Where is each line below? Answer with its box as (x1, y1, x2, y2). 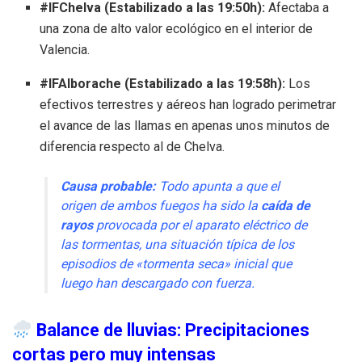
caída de (261, 198, 310, 214)
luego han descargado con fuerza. (61, 276, 255, 292)
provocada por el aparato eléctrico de (93, 217, 307, 234)
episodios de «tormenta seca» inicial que (61, 256, 292, 272)
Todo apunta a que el (156, 179, 280, 195)
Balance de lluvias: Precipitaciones (32, 319, 309, 340)
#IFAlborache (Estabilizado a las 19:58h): (40, 76, 286, 92)
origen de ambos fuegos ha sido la (61, 198, 261, 214)
